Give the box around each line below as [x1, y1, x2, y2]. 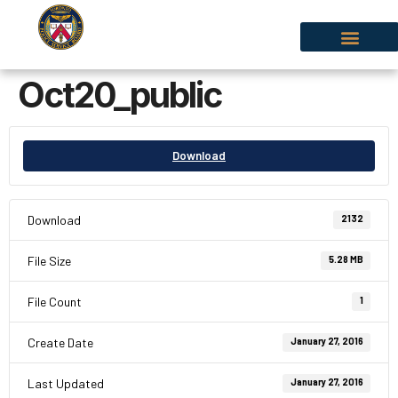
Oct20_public [18, 74, 221, 115]
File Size [28, 253, 71, 268]
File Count [28, 294, 82, 309]
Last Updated [28, 376, 104, 391]
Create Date [28, 335, 93, 350]
